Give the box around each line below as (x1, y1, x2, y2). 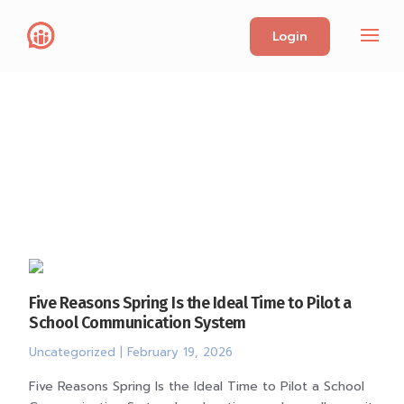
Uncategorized (29, 344, 116, 361)
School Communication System (29, 313, 246, 333)
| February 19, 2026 (115, 344, 234, 361)
